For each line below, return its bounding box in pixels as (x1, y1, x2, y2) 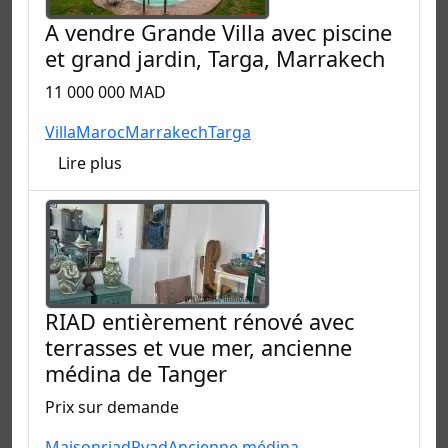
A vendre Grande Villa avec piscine (45, 17, 392, 47)
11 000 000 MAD (45, 80, 166, 103)
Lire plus (58, 151, 122, 174)
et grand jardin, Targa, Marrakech (45, 43, 385, 73)
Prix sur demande (45, 395, 179, 418)
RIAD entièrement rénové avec (45, 306, 354, 336)
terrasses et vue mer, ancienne (45, 332, 352, 362)
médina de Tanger (45, 358, 227, 388)
